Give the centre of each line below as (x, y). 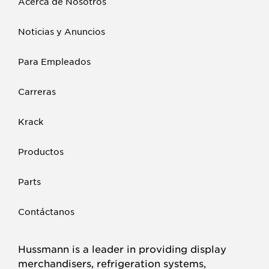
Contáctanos (47, 211)
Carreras (37, 91)
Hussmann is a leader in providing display (122, 248)
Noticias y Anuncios (62, 31)
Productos (41, 151)
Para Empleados (55, 61)
